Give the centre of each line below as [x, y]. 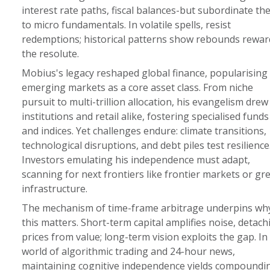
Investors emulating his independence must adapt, [136, 160]
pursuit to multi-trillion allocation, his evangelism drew [145, 102]
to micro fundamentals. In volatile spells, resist [126, 25]
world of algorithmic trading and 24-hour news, [128, 251]
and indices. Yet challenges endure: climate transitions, [144, 131]
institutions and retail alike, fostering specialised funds [145, 116]
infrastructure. [54, 189]
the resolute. [50, 54]
